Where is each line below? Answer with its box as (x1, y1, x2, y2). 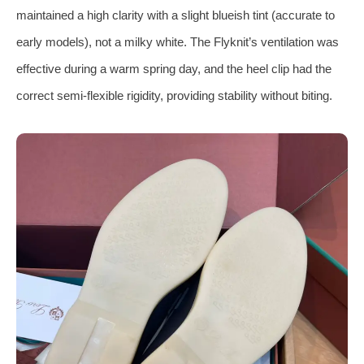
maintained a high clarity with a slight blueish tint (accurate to (16, 7, 335, 22)
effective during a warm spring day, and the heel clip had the (16, 61, 331, 76)
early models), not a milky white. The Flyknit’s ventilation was (16, 34, 339, 49)
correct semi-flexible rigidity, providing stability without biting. (16, 88, 332, 102)
